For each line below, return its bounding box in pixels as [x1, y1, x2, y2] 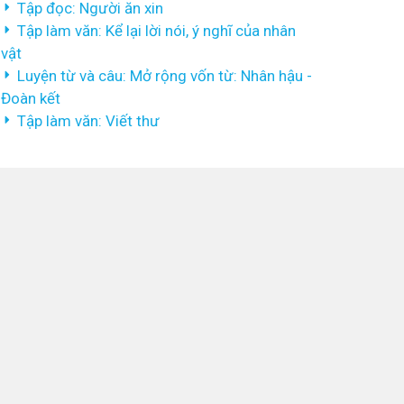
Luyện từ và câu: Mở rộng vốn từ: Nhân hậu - [17, 67, 312, 85]
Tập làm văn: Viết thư [17, 112, 160, 130]
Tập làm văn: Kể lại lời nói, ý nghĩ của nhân [17, 22, 296, 40]
